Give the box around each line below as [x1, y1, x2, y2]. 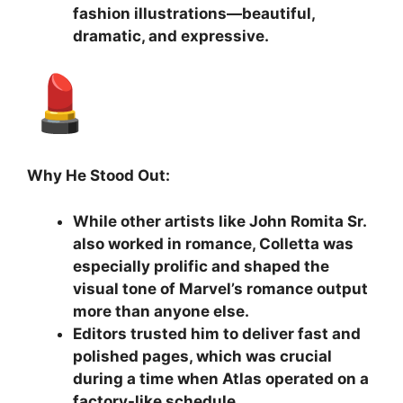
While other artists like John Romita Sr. [73, 211, 366, 230]
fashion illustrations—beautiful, [73, 4, 315, 23]
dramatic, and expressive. [73, 27, 269, 46]
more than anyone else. [73, 301, 249, 320]
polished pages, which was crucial [73, 346, 332, 365]
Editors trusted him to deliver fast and [73, 324, 361, 343]
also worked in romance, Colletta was [73, 234, 354, 253]
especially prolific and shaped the [73, 256, 329, 275]
